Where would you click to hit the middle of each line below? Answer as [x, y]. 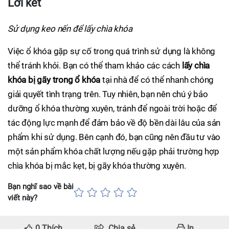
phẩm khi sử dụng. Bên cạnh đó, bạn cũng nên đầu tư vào [114, 137]
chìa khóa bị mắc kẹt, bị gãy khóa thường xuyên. [97, 166]
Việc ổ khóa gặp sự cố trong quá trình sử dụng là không [112, 51]
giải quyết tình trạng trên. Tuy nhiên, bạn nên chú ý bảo [108, 94]
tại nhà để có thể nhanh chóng [157, 80]
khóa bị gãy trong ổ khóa [54, 80]
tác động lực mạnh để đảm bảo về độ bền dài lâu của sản [114, 123]
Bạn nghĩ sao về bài [41, 187]
